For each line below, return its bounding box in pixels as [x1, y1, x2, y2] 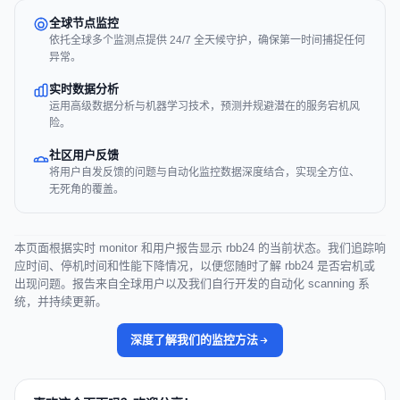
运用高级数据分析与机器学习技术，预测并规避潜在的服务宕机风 [49, 100, 360, 113]
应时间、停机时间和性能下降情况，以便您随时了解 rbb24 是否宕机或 [14, 259, 375, 273]
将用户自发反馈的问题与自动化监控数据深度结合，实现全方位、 [49, 166, 360, 179]
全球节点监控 [49, 16, 119, 30]
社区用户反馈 [49, 148, 119, 162]
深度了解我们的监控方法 [130, 333, 258, 347]
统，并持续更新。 [14, 295, 107, 309]
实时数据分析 [49, 82, 119, 96]
